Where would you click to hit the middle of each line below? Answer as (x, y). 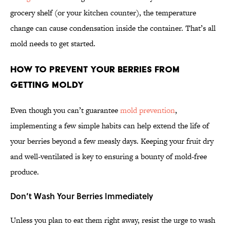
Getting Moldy (47, 85)
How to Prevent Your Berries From (95, 69)
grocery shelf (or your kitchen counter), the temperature (103, 13)
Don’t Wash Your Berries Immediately (82, 196)
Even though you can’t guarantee (65, 110)
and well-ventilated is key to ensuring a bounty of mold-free (109, 157)
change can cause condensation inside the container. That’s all (113, 28)
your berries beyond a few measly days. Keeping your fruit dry (112, 141)
